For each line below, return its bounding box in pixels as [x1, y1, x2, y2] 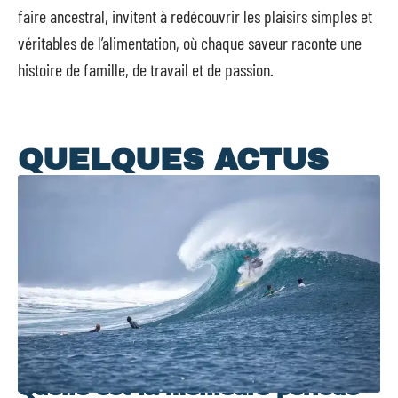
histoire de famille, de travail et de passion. [18, 59, 274, 81]
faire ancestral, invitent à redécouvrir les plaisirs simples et [18, 5, 372, 28]
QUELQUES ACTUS [18, 143, 329, 177]
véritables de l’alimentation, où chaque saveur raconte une [18, 32, 362, 54]
